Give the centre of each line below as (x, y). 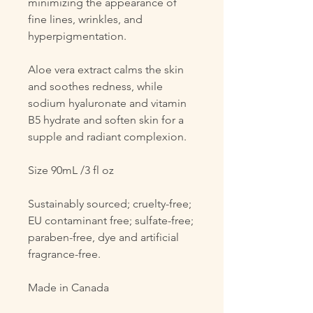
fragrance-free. (64, 254)
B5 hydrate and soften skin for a (106, 120)
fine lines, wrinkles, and (85, 19)
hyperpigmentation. (77, 36)
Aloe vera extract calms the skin (106, 70)
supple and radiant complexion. (107, 137)
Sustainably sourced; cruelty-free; (110, 204)
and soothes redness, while (95, 86)
